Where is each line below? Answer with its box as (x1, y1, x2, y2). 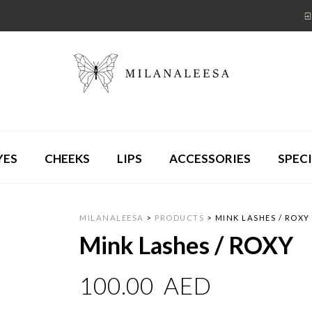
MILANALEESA (79, 213, 144, 223)
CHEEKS (45, 150, 90, 166)
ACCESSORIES (169, 150, 251, 166)
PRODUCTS (155, 213, 205, 223)
